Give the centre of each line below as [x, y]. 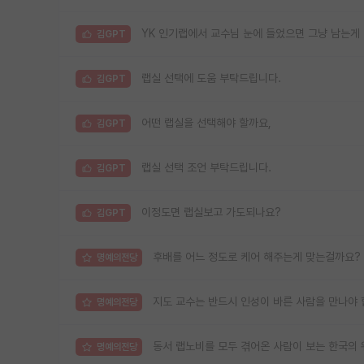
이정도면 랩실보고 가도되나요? [211, 212]
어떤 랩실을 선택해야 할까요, [206, 123]
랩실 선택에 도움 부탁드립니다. [211, 78]
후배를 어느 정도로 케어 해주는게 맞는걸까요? [257, 257]
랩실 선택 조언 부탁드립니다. [206, 168]
